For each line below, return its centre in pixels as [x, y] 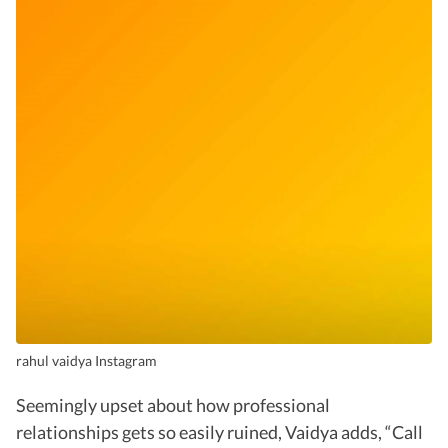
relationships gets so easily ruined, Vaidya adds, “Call [219, 432]
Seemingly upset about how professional [173, 405]
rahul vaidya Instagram [86, 361]
